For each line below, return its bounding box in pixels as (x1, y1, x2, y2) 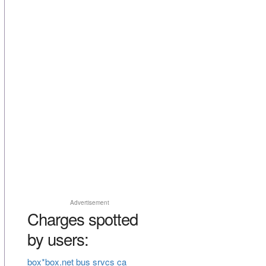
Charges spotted (27, 207, 138, 231)
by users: (27, 227, 88, 251)
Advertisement (69, 198, 109, 207)
